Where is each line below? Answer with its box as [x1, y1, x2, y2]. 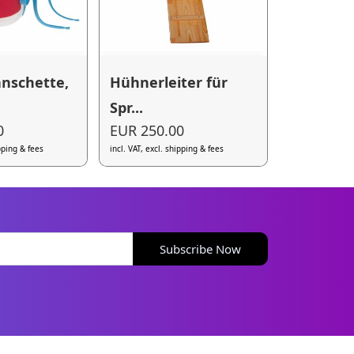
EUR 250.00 [110, 121, 185, 141]
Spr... [110, 97, 144, 117]
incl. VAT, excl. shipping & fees [110, 143, 224, 155]
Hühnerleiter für [110, 72, 228, 92]
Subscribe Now [160, 240, 242, 257]
